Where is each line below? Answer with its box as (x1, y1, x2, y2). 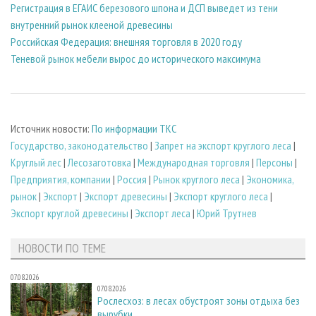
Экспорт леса (135, 205, 190, 220)
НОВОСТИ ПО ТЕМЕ (18, 240, 106, 257)
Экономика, (246, 171, 293, 186)
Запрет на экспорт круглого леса (154, 138, 291, 152)
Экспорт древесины (84, 188, 167, 203)
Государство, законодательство (11, 138, 148, 152)
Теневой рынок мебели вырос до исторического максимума (11, 51, 261, 66)
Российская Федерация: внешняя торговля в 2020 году (11, 35, 242, 49)
